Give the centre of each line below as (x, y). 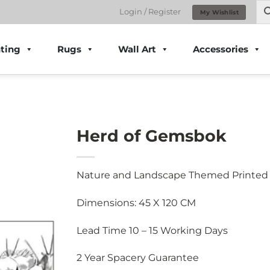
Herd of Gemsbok (152, 136)
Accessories (221, 49)
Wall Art (137, 49)
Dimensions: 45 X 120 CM (136, 202)
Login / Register (150, 12)
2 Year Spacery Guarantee (138, 258)
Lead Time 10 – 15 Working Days (152, 230)
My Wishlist (219, 12)
